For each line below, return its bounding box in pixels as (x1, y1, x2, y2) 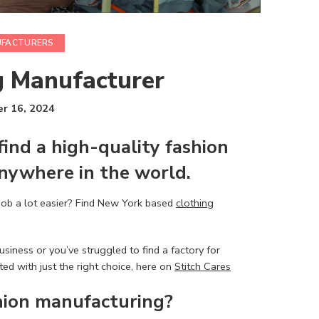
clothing (176, 195, 214, 210)
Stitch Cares (174, 258, 231, 273)
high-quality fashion (51, 134, 229, 159)
